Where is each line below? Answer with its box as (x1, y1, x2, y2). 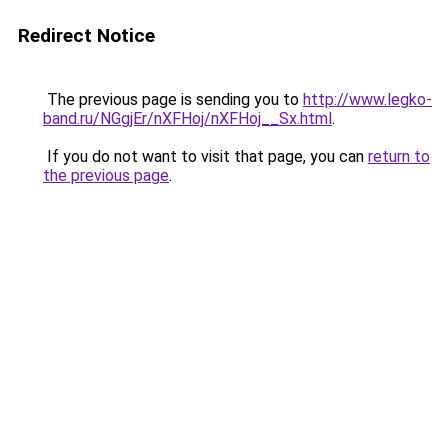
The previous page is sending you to (43, 90, 303, 109)
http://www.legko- (303, 90, 432, 109)
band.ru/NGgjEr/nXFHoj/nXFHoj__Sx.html (43, 109, 332, 128)
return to (368, 147, 430, 166)
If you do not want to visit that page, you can (43, 147, 368, 166)
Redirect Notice (18, 24, 155, 47)
